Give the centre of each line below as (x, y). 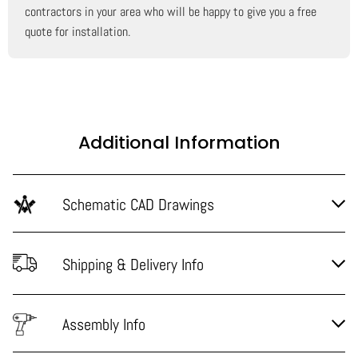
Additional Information (179, 143)
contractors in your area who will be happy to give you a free (171, 12)
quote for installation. (78, 32)
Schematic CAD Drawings (138, 205)
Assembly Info (104, 324)
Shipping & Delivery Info (133, 265)
